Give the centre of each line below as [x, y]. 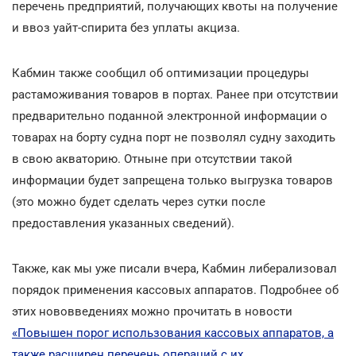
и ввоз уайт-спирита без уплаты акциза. [126, 27]
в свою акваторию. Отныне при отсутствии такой [152, 159]
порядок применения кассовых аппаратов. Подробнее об [175, 290]
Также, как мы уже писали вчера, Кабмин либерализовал [174, 268]
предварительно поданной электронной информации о [170, 116]
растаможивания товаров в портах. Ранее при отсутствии [175, 94]
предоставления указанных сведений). [123, 223]
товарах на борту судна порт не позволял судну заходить [174, 137]
